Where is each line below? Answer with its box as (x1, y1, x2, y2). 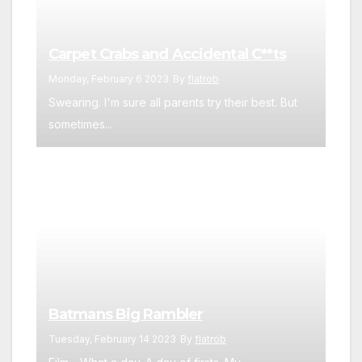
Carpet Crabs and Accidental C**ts (48, 44, 287, 63)
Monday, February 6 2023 (48, 72, 169, 85)
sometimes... (48, 116, 112, 131)
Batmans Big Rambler (48, 305, 203, 323)
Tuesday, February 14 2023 (48, 332, 176, 345)
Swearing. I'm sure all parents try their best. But (48, 95, 297, 109)
